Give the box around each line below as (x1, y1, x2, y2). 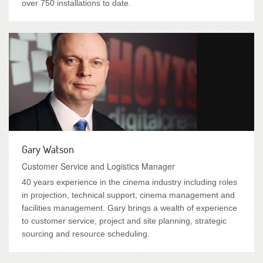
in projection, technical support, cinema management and (22, 190, 235, 200)
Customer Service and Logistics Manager (22, 160, 175, 172)
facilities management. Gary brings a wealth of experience (22, 203, 237, 213)
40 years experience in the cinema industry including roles (22, 177, 237, 187)
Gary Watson (22, 143, 74, 156)
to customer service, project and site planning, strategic (22, 216, 227, 225)
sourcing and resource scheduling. (22, 229, 150, 238)
